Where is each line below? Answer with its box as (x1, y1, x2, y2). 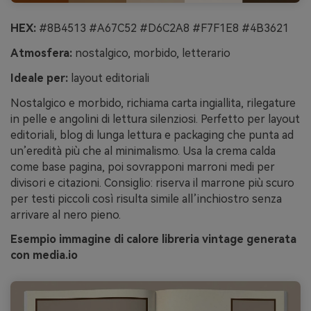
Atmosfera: (10, 47, 72, 60)
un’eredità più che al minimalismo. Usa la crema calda (10, 144, 276, 158)
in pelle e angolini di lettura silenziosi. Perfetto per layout (10, 112, 300, 126)
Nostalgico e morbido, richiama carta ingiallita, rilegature (10, 96, 296, 110)
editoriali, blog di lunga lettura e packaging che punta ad (10, 128, 294, 142)
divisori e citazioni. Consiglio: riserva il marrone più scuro (10, 176, 294, 190)
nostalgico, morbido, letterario (72, 47, 230, 60)
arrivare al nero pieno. (10, 208, 121, 221)
